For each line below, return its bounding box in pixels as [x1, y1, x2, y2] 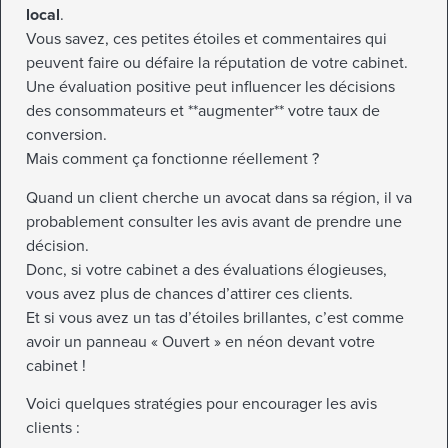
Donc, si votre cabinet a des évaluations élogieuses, [26, 259, 387, 280]
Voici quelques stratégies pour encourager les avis [26, 393, 377, 414]
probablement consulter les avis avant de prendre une [26, 211, 402, 232]
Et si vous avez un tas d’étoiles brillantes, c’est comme [26, 307, 404, 328]
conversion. [26, 125, 107, 146]
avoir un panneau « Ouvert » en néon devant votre [26, 331, 375, 352]
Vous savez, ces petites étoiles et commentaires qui [26, 29, 387, 50]
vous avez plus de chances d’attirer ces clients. [26, 283, 353, 304]
